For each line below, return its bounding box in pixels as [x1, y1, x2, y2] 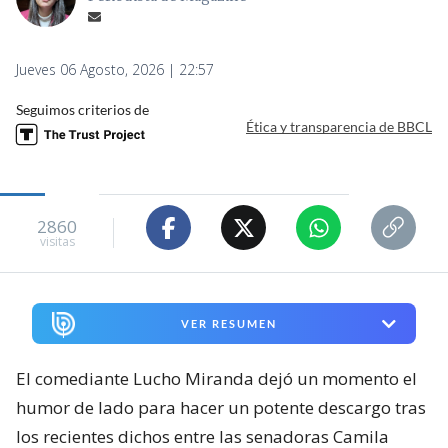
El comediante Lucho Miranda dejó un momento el [16, 367, 417, 391]
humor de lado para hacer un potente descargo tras [16, 396, 426, 420]
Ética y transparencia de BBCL [246, 117, 432, 135]
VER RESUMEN [180, 317, 277, 331]
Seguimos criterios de [16, 101, 149, 119]
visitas [39, 232, 75, 250]
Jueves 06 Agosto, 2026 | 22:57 [16, 60, 214, 80]
